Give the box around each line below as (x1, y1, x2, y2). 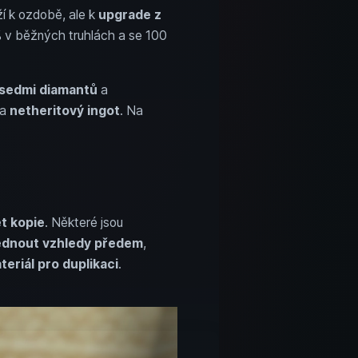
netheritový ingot (9, 102, 120, 118)
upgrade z (97, 6, 161, 22)
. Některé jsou (44, 214, 123, 230)
